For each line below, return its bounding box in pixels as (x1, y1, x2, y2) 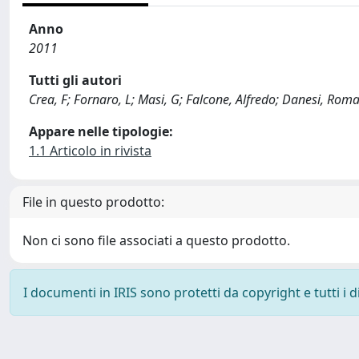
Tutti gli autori (29, 71, 122, 89)
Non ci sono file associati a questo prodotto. (22, 232, 290, 249)
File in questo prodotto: (22, 193, 164, 211)
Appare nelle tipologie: (29, 123, 173, 140)
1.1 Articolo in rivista (29, 142, 151, 159)
